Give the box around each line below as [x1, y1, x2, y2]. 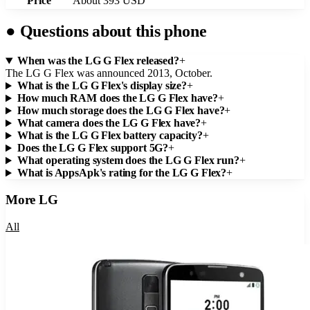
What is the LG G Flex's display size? [17, 80, 188, 92]
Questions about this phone [15, 22, 207, 41]
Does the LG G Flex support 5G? [17, 142, 169, 154]
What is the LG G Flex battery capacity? [17, 129, 203, 142]
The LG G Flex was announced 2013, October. [6, 67, 212, 80]
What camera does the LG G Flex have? [17, 117, 201, 129]
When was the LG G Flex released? [17, 55, 179, 67]
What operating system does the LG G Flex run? [17, 154, 239, 167]
